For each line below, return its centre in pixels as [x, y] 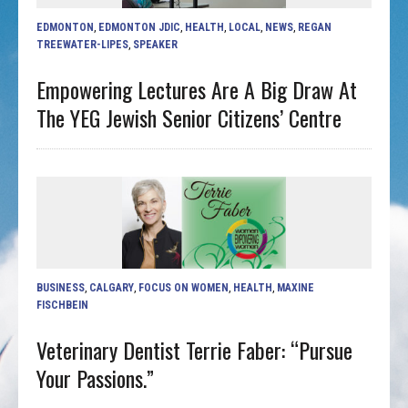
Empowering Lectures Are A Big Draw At [197, 89]
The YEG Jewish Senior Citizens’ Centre [189, 117]
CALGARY [112, 287]
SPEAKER [156, 44]
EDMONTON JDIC [140, 27]
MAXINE [296, 287]
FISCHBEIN [63, 305]
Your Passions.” [96, 377]
